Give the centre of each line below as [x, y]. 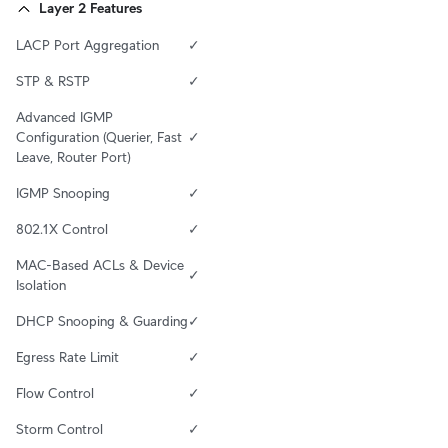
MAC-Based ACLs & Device [100, 265]
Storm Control [59, 429]
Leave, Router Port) [73, 157]
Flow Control [55, 393]
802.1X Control [62, 229]
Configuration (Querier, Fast [99, 137]
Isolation [41, 285]
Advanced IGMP [64, 117]
